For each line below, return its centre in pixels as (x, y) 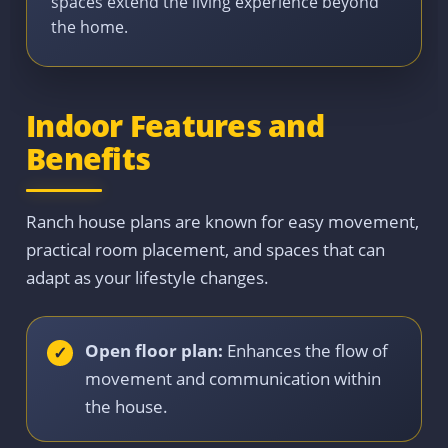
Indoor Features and (175, 126)
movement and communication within (233, 379)
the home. (89, 27)
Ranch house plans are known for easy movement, (222, 222)
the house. (126, 407)
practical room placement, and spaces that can (205, 250)
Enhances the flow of (305, 351)
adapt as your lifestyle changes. (147, 278)
